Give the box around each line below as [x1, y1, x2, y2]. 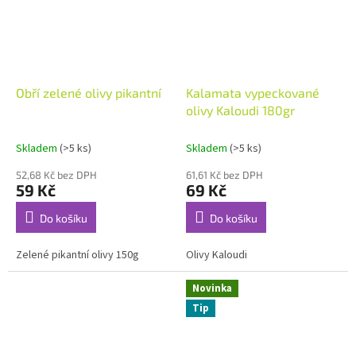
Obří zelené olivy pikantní [16, 84, 161, 100]
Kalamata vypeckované [186, 84, 319, 100]
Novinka [192, 281, 232, 296]
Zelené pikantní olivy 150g [16, 246, 139, 263]
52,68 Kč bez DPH [16, 168, 97, 181]
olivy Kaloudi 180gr [186, 102, 295, 118]
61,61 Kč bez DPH [186, 168, 263, 181]
